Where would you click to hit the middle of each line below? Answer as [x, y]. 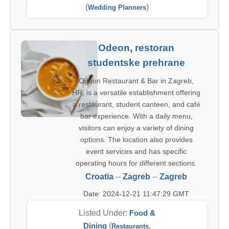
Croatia [99, 177]
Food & [142, 213]
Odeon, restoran [136, 48]
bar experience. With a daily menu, [136, 116]
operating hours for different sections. [136, 163]
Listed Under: [104, 213]
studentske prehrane [136, 63]
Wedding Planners [117, 7]
